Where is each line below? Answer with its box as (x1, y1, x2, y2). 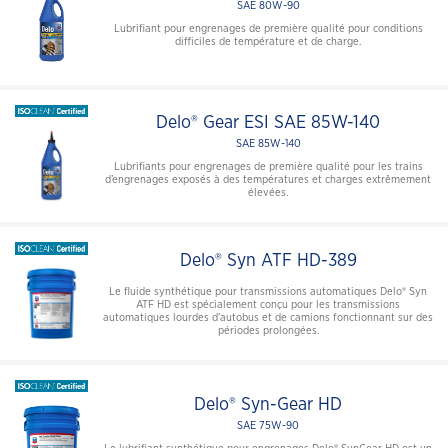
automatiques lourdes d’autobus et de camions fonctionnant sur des (103, 311, 433, 323)
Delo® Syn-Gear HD (194, 395, 342, 414)
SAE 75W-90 (237, 419, 299, 431)
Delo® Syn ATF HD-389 (179, 251, 357, 270)
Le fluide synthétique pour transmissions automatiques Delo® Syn (109, 285, 427, 297)
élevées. (248, 186, 288, 198)
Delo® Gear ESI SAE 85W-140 (156, 113, 380, 132)
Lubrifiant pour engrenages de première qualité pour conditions (113, 23, 423, 35)
